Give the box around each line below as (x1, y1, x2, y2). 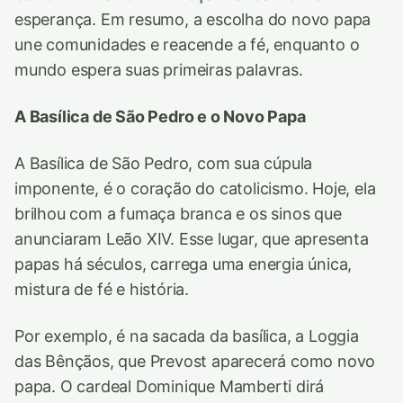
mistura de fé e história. (14, 280, 190, 300)
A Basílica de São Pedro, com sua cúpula (14, 154, 313, 174)
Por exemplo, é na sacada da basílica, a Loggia (14, 327, 359, 346)
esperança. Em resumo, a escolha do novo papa (14, 10, 372, 30)
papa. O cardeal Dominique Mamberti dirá (14, 377, 325, 397)
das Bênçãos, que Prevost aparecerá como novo (14, 352, 376, 372)
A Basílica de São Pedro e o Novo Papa (14, 107, 306, 127)
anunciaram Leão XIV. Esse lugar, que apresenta (14, 229, 369, 249)
